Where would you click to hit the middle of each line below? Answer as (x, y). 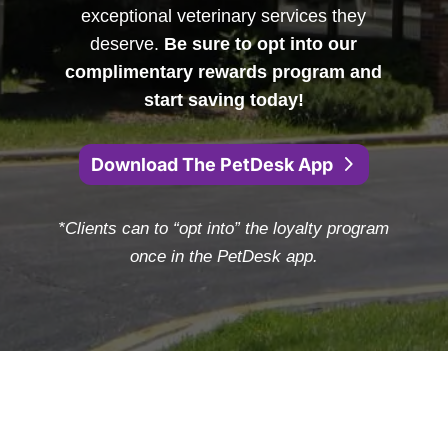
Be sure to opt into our (261, 44)
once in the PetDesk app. (223, 257)
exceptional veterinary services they (224, 16)
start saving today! (223, 100)
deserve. (127, 44)
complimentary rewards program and (224, 72)
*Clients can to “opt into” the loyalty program (224, 229)
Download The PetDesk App (212, 164)
